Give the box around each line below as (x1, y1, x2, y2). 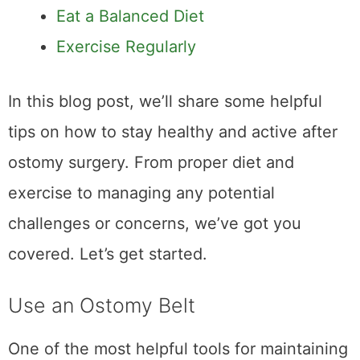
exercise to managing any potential (8, 183, 275, 203)
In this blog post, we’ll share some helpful (8, 92, 322, 112)
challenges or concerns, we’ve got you (8, 214, 301, 234)
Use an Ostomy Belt (8, 293, 195, 318)
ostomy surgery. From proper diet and (8, 153, 294, 173)
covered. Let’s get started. (8, 244, 207, 264)
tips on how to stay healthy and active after (8, 122, 337, 142)
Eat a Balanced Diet (56, 6, 204, 27)
